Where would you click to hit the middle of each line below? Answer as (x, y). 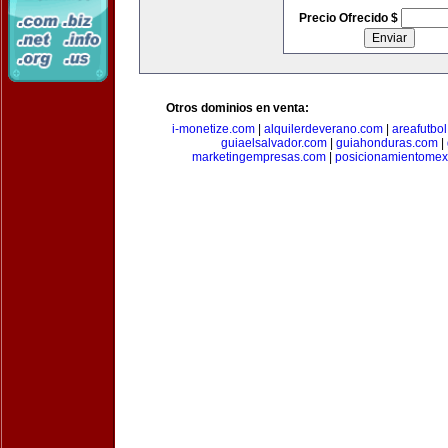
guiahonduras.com (386, 143)
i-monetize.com (213, 129)
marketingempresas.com (259, 157)
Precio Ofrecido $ (349, 18)
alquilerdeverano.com (323, 129)
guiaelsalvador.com (273, 143)
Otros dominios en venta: (237, 108)
